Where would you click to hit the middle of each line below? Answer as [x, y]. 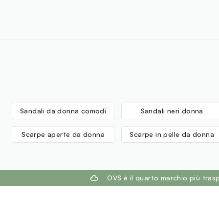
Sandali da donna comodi [63, 111]
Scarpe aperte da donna [63, 134]
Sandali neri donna [172, 111]
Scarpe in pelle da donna [172, 134]
